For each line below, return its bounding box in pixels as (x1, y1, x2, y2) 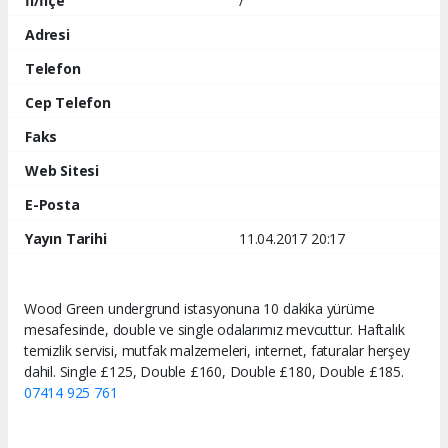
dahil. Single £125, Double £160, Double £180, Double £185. (24, 362, 404, 382)
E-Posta (25, 194, 80, 214)
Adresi (25, 24, 70, 44)
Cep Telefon (25, 92, 111, 112)
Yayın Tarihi (25, 228, 107, 248)
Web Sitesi (25, 160, 100, 180)
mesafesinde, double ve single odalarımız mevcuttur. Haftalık (24, 320, 405, 340)
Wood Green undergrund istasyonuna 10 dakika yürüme (24, 299, 375, 319)
